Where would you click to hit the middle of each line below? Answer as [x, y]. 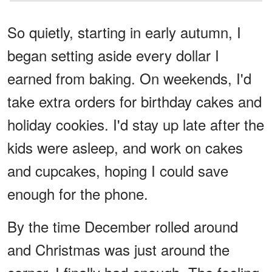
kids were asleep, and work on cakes [125, 148]
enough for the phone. [78, 194]
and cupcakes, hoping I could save [118, 171]
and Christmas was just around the [118, 250]
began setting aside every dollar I [113, 55]
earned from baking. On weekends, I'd [129, 78]
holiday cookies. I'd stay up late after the [136, 124]
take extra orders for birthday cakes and [134, 101]
